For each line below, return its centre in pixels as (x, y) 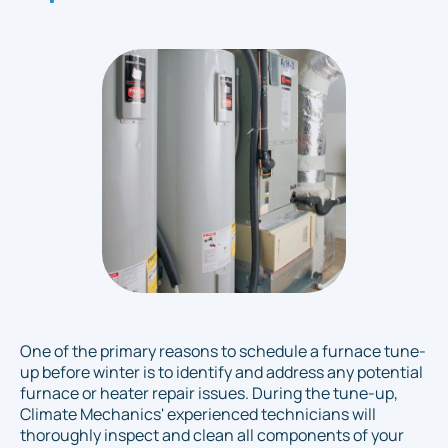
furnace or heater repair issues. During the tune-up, (209, 393)
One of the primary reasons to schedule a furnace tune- (223, 351)
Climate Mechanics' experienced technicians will (198, 414)
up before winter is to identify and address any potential (221, 372)
